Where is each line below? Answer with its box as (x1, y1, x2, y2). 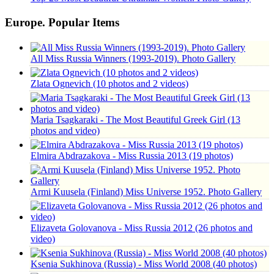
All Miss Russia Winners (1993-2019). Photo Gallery (31, 53, 235, 64)
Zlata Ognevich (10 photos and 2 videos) (31, 78, 188, 89)
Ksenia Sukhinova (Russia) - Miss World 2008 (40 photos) (31, 259, 257, 269)
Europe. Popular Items (5, 16, 119, 29)
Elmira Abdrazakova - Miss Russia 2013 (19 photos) (31, 150, 233, 161)
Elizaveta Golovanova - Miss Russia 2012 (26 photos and (31, 223, 253, 233)
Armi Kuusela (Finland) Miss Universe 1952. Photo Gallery (31, 187, 262, 197)
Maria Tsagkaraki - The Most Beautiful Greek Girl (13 (31, 114, 240, 125)
